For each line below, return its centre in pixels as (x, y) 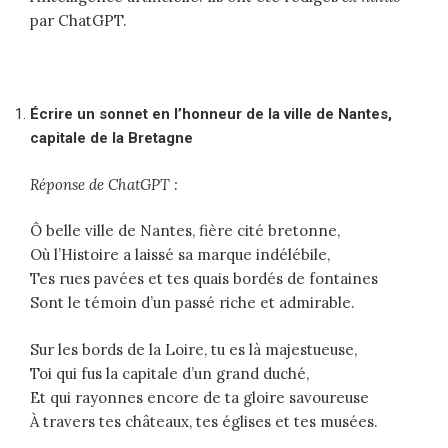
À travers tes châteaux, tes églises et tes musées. (204, 421)
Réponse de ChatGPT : (104, 184)
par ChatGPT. (78, 21)
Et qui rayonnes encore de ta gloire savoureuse (199, 397)
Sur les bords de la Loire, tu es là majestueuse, (193, 349)
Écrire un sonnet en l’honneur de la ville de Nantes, (211, 114)
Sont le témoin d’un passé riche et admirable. (192, 303)
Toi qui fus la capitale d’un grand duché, (169, 373)
